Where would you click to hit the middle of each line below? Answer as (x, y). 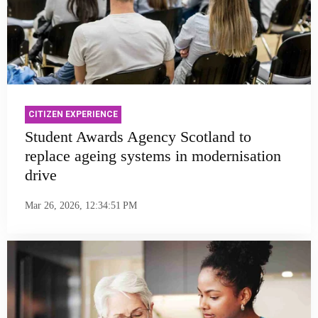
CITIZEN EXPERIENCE (73, 114)
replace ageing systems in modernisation (153, 155)
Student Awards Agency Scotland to (138, 136)
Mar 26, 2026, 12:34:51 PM (81, 206)
